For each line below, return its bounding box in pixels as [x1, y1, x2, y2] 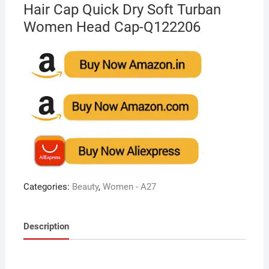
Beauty [71, 181, 98, 192]
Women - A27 [102, 181, 156, 192]
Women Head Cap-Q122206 [23, 18, 201, 35]
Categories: [23, 181, 72, 192]
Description [23, 221, 69, 232]
